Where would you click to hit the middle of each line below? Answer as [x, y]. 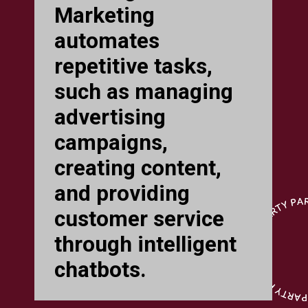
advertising [110, 117]
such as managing [144, 91]
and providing [122, 193]
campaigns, [111, 142]
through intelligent [146, 244]
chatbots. [101, 269]
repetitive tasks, [134, 66]
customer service [140, 219]
